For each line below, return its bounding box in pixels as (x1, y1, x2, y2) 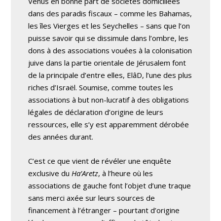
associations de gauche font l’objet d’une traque (28, 180, 191, 190)
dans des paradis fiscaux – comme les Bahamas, (28, 8, 192, 18)
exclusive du (28, 168, 72, 178)
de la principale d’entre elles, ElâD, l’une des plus (28, 70, 192, 80)
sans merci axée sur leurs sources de (28, 192, 155, 203)
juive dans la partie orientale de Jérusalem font (28, 57, 186, 68)
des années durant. (28, 131, 94, 142)
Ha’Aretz (72, 168, 99, 178)
